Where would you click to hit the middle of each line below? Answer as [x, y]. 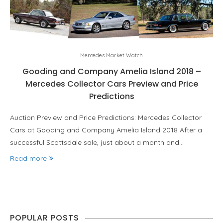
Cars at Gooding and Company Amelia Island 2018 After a [106, 130]
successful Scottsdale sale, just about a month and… [97, 142]
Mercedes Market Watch [111, 55]
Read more [28, 158]
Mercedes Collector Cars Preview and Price [111, 84]
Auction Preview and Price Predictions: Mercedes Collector [106, 117]
